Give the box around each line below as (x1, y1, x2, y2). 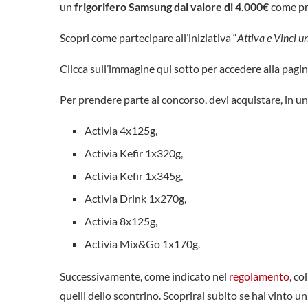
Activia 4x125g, (85, 124, 157, 137)
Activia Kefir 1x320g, (85, 146, 183, 159)
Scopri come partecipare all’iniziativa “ (60, 31, 237, 44)
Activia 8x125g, (85, 214, 157, 228)
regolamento (229, 269, 289, 283)
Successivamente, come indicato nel (60, 269, 229, 283)
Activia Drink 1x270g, (85, 192, 186, 205)
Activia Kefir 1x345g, (85, 169, 183, 182)
